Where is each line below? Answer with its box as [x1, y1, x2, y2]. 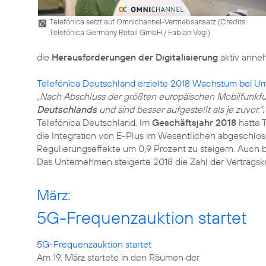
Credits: [220, 16, 247, 26]
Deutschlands [37, 103, 97, 115]
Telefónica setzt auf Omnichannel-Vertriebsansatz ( [49, 16, 220, 26]
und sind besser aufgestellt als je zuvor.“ [97, 103, 262, 115]
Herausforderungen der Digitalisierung [52, 51, 218, 63]
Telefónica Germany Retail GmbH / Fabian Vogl [49, 27, 208, 37]
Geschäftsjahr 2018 [152, 116, 236, 128]
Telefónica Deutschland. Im [37, 116, 152, 128]
